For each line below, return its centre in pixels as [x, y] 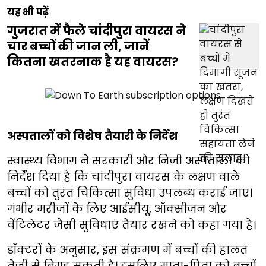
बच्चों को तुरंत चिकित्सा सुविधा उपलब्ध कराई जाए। [130, 193]
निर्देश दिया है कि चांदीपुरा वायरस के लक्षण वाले [123, 177]
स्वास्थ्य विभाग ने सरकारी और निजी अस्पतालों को [129, 161]
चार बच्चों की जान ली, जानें [78, 47]
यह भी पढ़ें [28, 12]
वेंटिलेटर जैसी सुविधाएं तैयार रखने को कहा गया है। [132, 225]
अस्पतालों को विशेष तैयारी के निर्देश [93, 136]
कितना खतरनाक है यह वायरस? [93, 62]
